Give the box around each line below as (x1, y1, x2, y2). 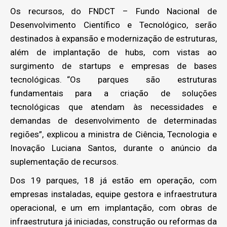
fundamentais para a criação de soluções (10, 88, 217, 98)
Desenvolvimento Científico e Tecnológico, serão (10, 19, 217, 30)
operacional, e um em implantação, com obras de (10, 202, 217, 213)
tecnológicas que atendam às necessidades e (10, 101, 217, 112)
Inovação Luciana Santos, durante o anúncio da (10, 142, 217, 153)
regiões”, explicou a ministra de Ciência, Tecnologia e (10, 129, 217, 139)
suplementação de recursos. (10, 156, 119, 167)
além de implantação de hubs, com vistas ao (10, 47, 217, 57)
